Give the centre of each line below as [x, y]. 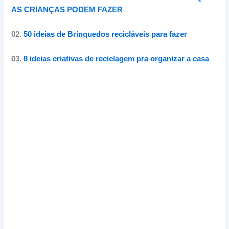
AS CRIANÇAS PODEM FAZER [67, 10]
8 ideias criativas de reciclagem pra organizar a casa [117, 59]
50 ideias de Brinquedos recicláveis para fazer [106, 35]
